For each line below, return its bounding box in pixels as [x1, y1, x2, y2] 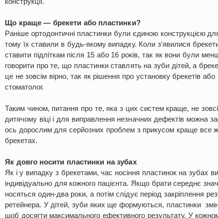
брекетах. [5, 136, 37, 145]
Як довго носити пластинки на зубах [5, 158, 137, 166]
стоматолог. [5, 83, 44, 91]
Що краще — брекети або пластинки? [5, 18, 141, 27]
